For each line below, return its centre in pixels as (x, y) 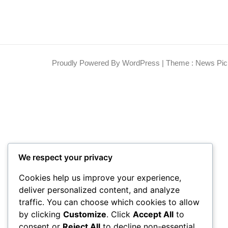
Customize (85, 215)
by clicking (41, 215)
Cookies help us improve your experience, (100, 178)
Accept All (153, 215)
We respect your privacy (65, 158)
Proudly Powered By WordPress (107, 63)
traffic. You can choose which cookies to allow (109, 202)
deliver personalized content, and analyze (99, 190)
